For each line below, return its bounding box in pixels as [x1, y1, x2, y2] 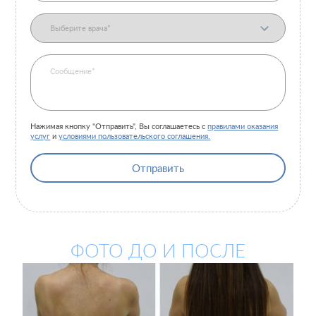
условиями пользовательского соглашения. [59, 133, 211, 140]
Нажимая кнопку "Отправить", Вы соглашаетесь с [30, 123, 208, 130]
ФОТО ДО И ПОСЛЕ [71, 243, 245, 261]
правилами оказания [207, 123, 279, 130]
